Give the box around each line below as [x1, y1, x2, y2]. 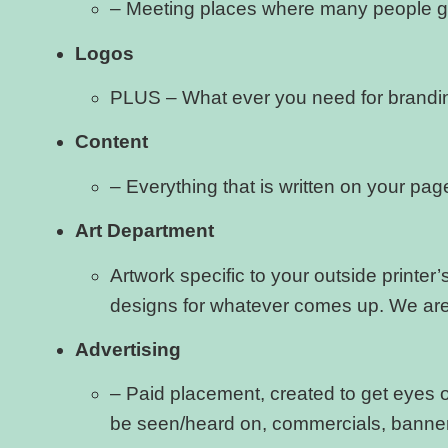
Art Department [75, 220, 214, 242]
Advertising [75, 338, 181, 360]
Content [75, 131, 148, 153]
